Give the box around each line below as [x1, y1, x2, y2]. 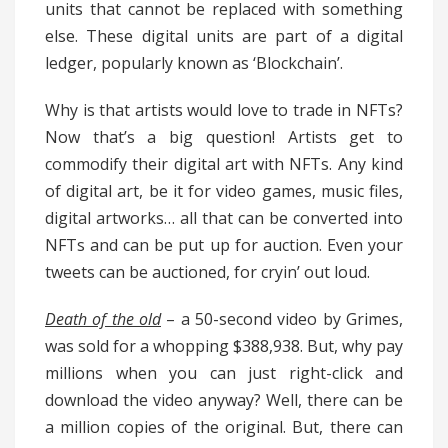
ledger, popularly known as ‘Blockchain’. [45, 52, 343, 75]
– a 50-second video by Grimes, [161, 308, 403, 331]
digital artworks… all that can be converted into [45, 207, 403, 230]
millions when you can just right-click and [45, 362, 403, 385]
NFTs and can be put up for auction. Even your [45, 234, 403, 257]
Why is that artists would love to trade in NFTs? [45, 99, 403, 122]
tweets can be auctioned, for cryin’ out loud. [45, 261, 370, 284]
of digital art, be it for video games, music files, [45, 180, 403, 203]
